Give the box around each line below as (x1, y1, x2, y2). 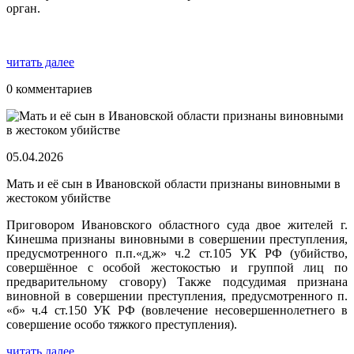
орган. (6, 2, 40, 16)
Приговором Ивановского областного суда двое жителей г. (6, 218, 348, 232)
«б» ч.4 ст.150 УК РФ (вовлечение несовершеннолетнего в (6, 303, 348, 318)
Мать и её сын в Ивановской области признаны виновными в (6, 177, 341, 191)
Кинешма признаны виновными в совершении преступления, (6, 232, 348, 247)
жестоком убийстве (6, 191, 111, 205)
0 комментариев (6, 82, 92, 96)
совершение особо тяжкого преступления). (6, 318, 237, 332)
